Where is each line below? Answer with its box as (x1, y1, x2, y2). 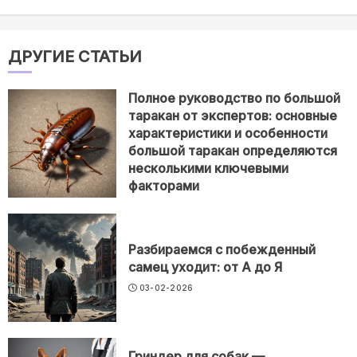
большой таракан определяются (128, 143, 337, 159)
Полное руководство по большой (128, 90, 340, 107)
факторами (128, 178, 199, 194)
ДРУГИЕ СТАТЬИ (8, 47, 142, 67)
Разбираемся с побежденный (128, 241, 316, 258)
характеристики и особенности (128, 125, 328, 142)
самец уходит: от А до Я (128, 259, 282, 276)
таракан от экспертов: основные (128, 108, 337, 124)
